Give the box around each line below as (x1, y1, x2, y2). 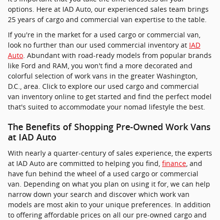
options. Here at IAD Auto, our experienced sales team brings (8, 4, 209, 14)
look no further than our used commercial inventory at (8, 40, 189, 50)
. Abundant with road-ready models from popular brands (23, 50, 212, 60)
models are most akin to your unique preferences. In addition (8, 200, 211, 210)
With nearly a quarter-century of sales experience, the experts (8, 148, 212, 158)
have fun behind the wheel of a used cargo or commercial (8, 169, 198, 179)
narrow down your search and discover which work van (8, 190, 190, 199)
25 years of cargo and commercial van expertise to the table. (8, 14, 207, 24)
